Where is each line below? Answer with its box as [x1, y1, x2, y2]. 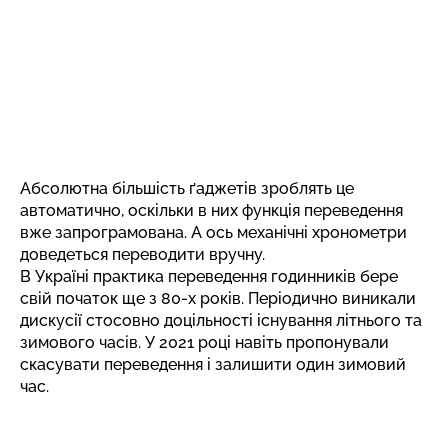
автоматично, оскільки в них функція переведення [20, 200, 403, 220]
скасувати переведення [20, 354, 203, 374]
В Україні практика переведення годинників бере [20, 266, 398, 286]
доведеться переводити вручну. [20, 244, 265, 264]
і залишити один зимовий [203, 354, 406, 374]
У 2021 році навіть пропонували [145, 332, 389, 352]
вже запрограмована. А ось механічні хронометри [20, 222, 407, 242]
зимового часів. [20, 332, 145, 352]
